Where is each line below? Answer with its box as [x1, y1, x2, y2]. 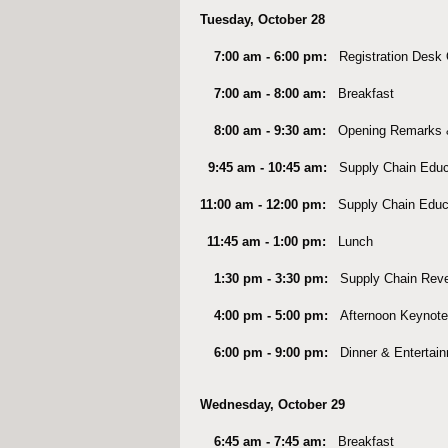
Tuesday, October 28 [199, 12, 325, 28]
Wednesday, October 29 [199, 397, 345, 413]
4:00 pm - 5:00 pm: [213, 308, 340, 324]
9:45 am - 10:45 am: [199, 160, 339, 176]
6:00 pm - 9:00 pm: [213, 345, 340, 361]
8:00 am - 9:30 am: [213, 123, 338, 139]
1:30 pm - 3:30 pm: [213, 271, 340, 287]
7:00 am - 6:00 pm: [213, 49, 339, 65]
